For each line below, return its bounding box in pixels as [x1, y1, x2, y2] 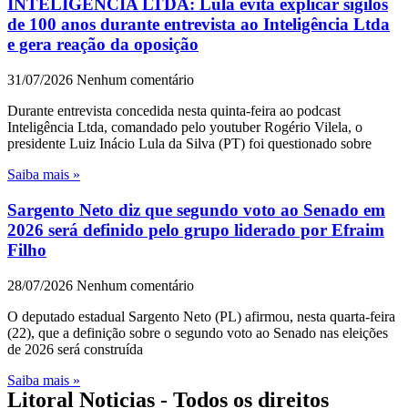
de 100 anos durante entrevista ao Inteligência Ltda [7, 15, 390, 35]
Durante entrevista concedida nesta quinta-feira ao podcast [7, 103, 341, 119]
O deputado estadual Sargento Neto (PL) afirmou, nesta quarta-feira [7, 308, 395, 324]
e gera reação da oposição [7, 35, 199, 55]
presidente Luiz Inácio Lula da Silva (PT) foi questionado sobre [7, 136, 372, 152]
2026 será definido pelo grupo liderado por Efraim [7, 219, 384, 240]
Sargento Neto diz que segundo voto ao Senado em [7, 199, 385, 219]
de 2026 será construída [7, 341, 143, 357]
